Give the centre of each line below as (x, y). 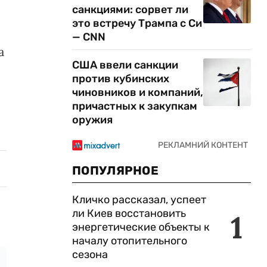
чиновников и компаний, (138, 92)
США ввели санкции (125, 65)
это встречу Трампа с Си (137, 23)
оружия (92, 120)
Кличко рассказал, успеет (139, 200)
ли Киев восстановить (129, 213)
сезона (90, 254)
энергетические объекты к (141, 227)
